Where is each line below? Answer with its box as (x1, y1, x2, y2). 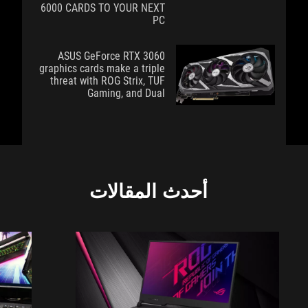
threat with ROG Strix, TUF (50, 74, 165, 87)
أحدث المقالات (89, 179, 208, 203)
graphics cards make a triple (39, 61, 165, 75)
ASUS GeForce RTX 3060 (58, 49, 165, 63)
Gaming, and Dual (87, 86, 165, 100)
